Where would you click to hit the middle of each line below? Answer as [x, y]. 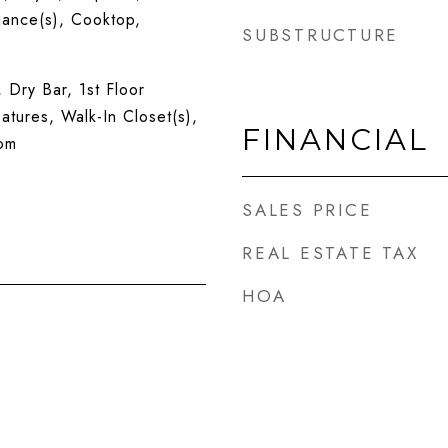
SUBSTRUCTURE [320, 35]
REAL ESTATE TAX [330, 253]
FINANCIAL [335, 139]
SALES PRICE [307, 210]
